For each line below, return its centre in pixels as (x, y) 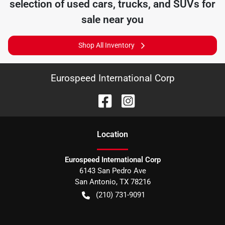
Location (113, 134)
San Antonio (95, 182)
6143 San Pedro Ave (113, 171)
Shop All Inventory (106, 45)
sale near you (113, 20)
